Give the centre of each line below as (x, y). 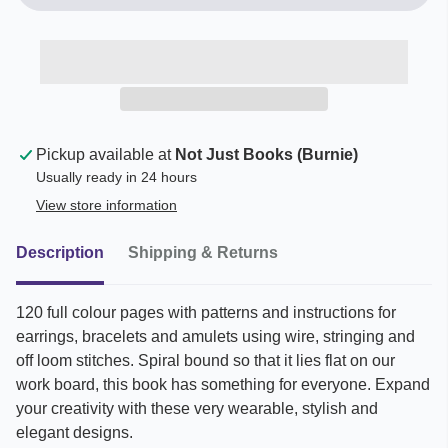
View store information (106, 205)
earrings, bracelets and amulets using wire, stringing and (215, 337)
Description (60, 253)
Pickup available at (105, 155)
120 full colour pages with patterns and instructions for (206, 313)
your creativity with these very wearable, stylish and (197, 409)
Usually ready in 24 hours (116, 177)
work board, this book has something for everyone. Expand (223, 385)
